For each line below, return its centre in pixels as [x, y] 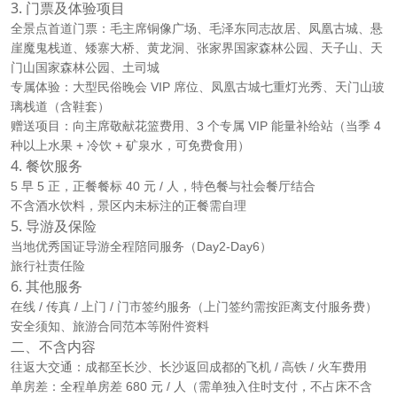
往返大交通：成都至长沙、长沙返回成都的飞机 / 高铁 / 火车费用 [189, 367]
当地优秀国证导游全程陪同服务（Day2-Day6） [141, 247]
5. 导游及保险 [54, 226]
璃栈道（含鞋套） [60, 107]
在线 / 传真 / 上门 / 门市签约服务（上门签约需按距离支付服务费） [194, 307]
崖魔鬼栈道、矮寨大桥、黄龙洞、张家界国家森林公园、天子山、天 [197, 48]
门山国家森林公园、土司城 [85, 68]
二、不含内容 [53, 347]
